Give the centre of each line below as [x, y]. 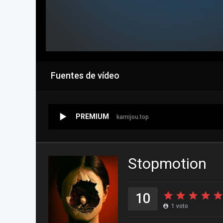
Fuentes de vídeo [85, 75]
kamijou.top [133, 117]
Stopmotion [167, 164]
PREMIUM [92, 116]
